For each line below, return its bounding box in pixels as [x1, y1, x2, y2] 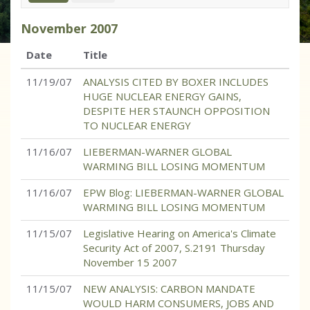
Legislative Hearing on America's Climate [83, 226, 276, 240]
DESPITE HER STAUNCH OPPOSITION [83, 104, 270, 118]
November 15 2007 [83, 255, 177, 269]
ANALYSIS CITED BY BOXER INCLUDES [83, 75, 268, 89]
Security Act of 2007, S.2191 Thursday [83, 241, 265, 255]
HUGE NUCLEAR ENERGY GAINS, [83, 89, 241, 103]
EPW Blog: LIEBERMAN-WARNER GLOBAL [83, 185, 284, 199]
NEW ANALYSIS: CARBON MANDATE [83, 282, 255, 295]
